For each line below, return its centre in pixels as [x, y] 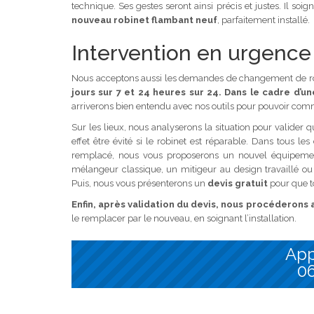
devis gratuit [238, 183]
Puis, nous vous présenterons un [139, 183]
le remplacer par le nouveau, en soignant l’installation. [184, 218]
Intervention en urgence [191, 53]
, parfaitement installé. [264, 20]
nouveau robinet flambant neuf [144, 20]
